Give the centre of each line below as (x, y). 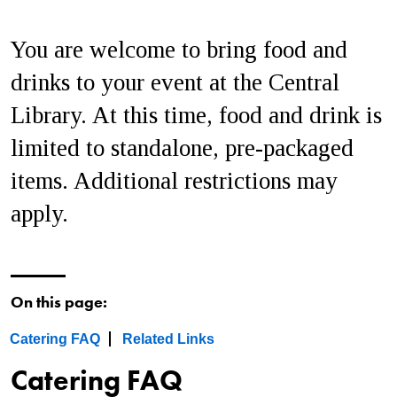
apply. (39, 214)
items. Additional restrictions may (174, 181)
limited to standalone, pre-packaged (182, 148)
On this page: (59, 302)
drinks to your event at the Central (175, 83)
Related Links (168, 339)
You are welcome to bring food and (179, 50)
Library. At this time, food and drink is (196, 116)
